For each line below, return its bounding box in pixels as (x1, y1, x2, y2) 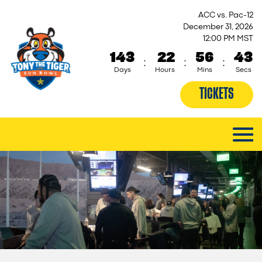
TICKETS (199, 88, 234, 100)
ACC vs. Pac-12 (198, 12, 253, 19)
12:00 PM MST (203, 35, 253, 42)
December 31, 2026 (183, 23, 253, 30)
